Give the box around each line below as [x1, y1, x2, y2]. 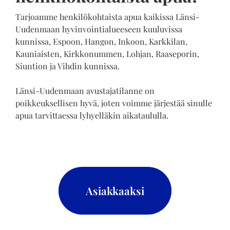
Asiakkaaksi [86, 183, 144, 198]
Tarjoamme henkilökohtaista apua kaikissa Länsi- [15, 11, 200, 22]
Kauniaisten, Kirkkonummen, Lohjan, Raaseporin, [15, 48, 199, 59]
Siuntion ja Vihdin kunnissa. [15, 60, 120, 71]
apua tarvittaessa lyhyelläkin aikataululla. [15, 109, 168, 121]
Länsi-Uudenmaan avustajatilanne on [15, 85, 155, 96]
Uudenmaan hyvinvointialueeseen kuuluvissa [15, 23, 182, 34]
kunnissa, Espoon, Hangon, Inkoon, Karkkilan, [15, 35, 187, 47]
